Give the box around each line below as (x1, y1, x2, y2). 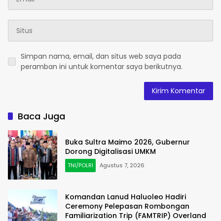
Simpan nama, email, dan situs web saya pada (21, 51, 181, 62)
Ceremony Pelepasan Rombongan (65, 201, 189, 211)
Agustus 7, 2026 (100, 161, 145, 170)
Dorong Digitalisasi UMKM (65, 147, 156, 157)
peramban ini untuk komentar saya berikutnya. (21, 62, 183, 72)
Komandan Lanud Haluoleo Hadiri (65, 191, 186, 202)
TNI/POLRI (68, 161, 93, 170)
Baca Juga (18, 110, 65, 123)
